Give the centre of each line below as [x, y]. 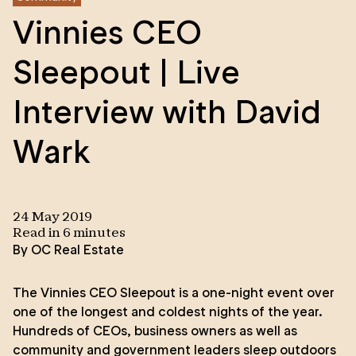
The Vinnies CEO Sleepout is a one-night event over [174, 292]
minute [95, 234]
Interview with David [167, 112]
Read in [38, 234]
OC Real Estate [77, 250]
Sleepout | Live [126, 72]
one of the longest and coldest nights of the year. [168, 311]
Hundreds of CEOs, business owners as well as [155, 331]
